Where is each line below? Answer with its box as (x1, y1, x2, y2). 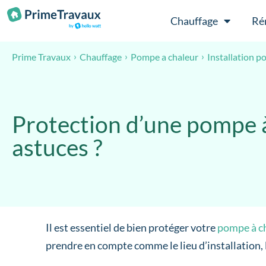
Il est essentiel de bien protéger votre (46, 221, 218, 234)
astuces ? (12, 134, 103, 161)
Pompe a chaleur (131, 50, 198, 62)
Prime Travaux (12, 50, 71, 62)
